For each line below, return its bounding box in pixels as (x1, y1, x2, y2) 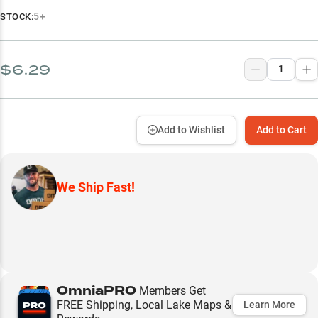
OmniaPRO (57, 281, 136, 300)
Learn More (243, 299, 295, 310)
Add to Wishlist (158, 124, 225, 136)
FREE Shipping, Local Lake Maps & (57, 297, 231, 312)
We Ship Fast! (57, 179, 135, 194)
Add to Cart (256, 124, 307, 136)
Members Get (136, 283, 206, 297)
